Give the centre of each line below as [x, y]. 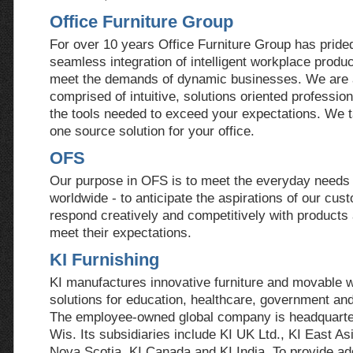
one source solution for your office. [152, 131]
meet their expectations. [121, 232]
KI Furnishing [104, 260]
